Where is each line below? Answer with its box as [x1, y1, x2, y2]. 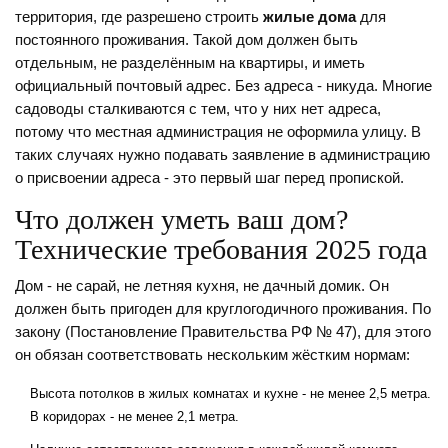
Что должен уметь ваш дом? [15, 204, 348, 236]
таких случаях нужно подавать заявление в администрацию [15, 147, 430, 164]
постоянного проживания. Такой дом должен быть [15, 32, 358, 49]
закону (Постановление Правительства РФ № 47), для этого [15, 324, 431, 341]
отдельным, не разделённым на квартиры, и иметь [15, 55, 365, 72]
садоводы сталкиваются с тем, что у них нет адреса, [15, 101, 381, 118]
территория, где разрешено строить [15, 9, 263, 26]
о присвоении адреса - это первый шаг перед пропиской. [15, 170, 404, 187]
